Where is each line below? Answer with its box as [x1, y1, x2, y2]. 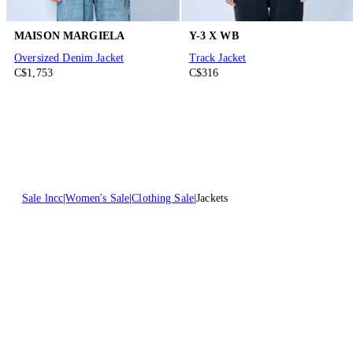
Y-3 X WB [188, 30, 239, 43]
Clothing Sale [132, 192, 195, 205]
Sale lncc [22, 192, 64, 205]
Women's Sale [65, 192, 130, 205]
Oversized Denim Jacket [14, 52, 124, 65]
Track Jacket [188, 52, 247, 65]
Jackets [196, 192, 229, 205]
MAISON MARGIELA [14, 30, 125, 43]
